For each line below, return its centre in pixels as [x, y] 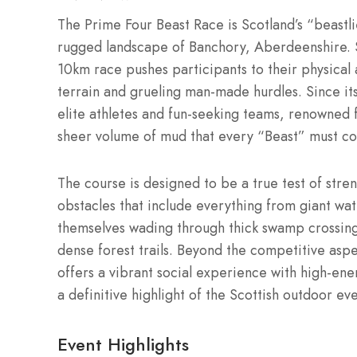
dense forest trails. [115, 251]
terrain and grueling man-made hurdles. [180, 92]
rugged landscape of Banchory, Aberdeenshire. [204, 47]
